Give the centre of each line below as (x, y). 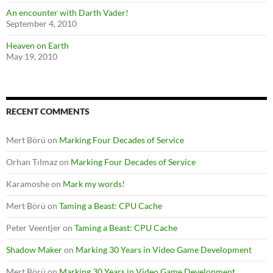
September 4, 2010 (41, 23)
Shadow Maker (34, 250)
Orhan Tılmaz (32, 162)
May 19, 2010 (32, 56)
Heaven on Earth (37, 45)
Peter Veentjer (34, 228)
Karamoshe (28, 184)
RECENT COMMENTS (48, 111)
